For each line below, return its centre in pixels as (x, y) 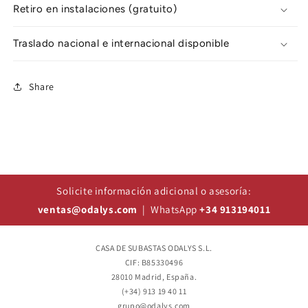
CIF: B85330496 (154, 262)
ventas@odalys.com (87, 209)
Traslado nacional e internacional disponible (121, 43)
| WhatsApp (168, 209)
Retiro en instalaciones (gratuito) (95, 9)
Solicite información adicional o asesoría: (154, 191)
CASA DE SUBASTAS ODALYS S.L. (154, 248)
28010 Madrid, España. (154, 277)
